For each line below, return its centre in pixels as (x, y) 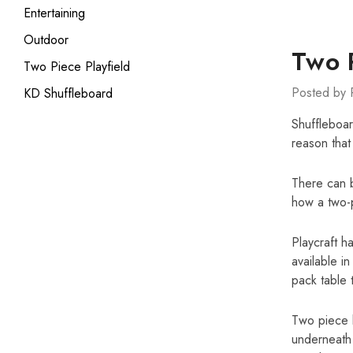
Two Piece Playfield (77, 67)
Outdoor (46, 40)
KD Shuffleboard (68, 93)
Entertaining (54, 13)
